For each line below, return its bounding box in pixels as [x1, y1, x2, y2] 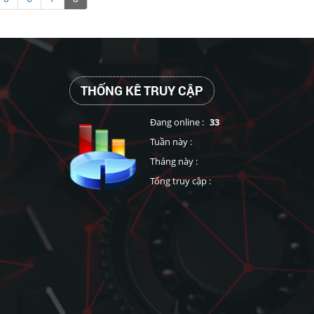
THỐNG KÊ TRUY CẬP [80, 81, 203, 99]
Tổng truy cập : [149, 174, 213, 187]
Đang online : [149, 115, 206, 128]
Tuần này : [149, 135, 194, 148]
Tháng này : [149, 154, 200, 168]
